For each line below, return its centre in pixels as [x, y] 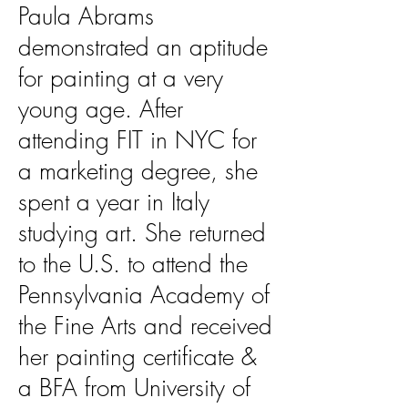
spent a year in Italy [114, 202]
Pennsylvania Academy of [144, 295]
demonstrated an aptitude [143, 47]
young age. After [101, 109]
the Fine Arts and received [145, 326]
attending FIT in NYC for [138, 140]
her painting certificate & [138, 357]
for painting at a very [121, 78]
